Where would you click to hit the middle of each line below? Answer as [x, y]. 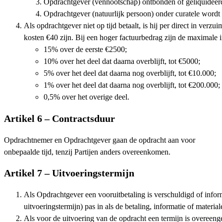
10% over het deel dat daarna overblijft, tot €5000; [122, 61]
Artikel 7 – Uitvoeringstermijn [69, 173]
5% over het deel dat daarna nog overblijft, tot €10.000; [130, 73]
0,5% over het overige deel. [86, 97]
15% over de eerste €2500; [85, 49]
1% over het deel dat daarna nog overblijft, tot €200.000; [132, 85]
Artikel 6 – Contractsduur [59, 118]
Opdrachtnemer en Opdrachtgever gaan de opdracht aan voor [100, 140]
